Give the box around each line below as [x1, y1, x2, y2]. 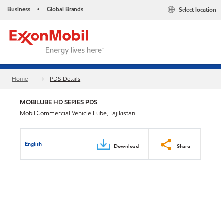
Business [7, 5, 30, 13]
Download [114, 142, 139, 150]
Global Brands [47, 5, 83, 13]
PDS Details [50, 74, 81, 83]
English [25, 139, 42, 147]
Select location [179, 5, 216, 14]
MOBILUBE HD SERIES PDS [20, 97, 97, 107]
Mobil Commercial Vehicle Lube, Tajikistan [20, 109, 135, 118]
